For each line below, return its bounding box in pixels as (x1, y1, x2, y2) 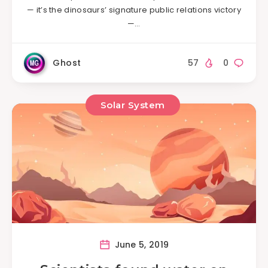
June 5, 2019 (112, 239, 169, 251)
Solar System (100, 99, 165, 111)
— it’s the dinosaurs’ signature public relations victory (27, 4, 241, 16)
